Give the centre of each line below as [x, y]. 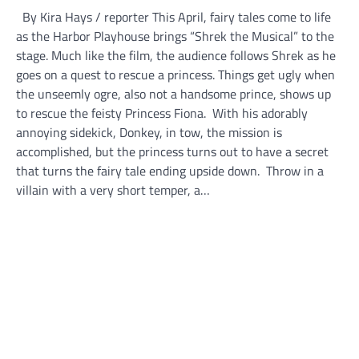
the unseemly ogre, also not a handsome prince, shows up [173, 94]
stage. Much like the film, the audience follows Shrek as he [176, 56]
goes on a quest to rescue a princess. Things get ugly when [175, 75]
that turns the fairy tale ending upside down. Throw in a [170, 171]
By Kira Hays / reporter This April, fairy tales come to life [173, 17]
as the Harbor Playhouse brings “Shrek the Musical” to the [175, 36]
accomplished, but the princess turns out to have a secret [172, 152]
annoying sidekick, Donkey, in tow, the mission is [149, 133]
